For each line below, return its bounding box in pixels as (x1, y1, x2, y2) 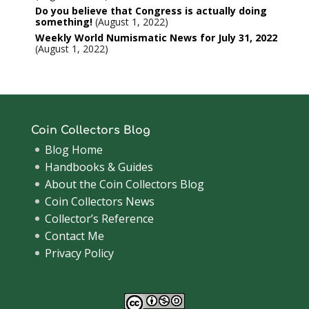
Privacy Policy (44, 245, 114, 261)
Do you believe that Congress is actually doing (34, 3, 267, 17)
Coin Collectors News (44, 193, 154, 209)
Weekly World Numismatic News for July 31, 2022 (34, 30, 277, 44)
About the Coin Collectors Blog (44, 176, 204, 192)
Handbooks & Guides (44, 159, 153, 175)
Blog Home (44, 141, 103, 157)
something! (34, 14, 92, 28)
